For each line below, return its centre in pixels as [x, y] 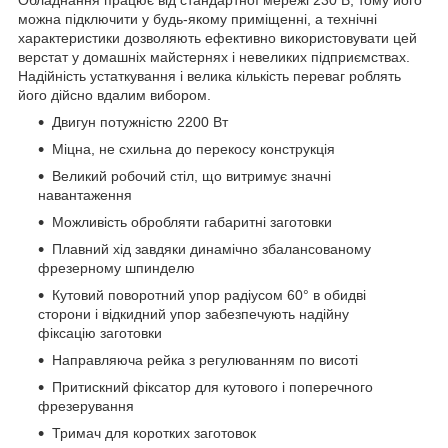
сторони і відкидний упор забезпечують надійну [193, 313]
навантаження [85, 194]
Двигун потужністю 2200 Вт [140, 121]
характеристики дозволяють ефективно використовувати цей [217, 37]
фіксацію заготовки [100, 332]
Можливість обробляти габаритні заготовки [192, 221]
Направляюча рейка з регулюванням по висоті [205, 359]
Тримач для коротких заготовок [154, 432]
